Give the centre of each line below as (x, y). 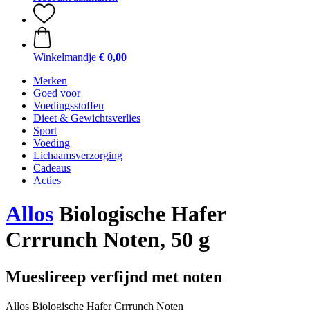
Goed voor (57, 93)
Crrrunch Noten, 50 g (108, 240)
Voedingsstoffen (69, 106)
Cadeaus (52, 168)
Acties (47, 180)
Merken (50, 81)
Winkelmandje (65, 57)
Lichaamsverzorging (78, 155)
